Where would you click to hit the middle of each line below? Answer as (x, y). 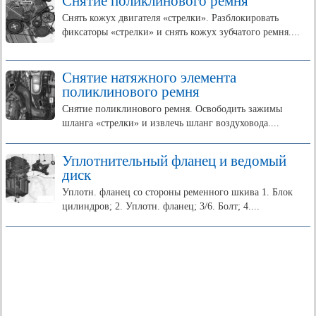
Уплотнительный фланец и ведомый (174, 161)
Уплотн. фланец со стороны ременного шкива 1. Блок (177, 192)
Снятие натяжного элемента (149, 78)
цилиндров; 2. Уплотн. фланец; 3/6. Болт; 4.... (161, 206)
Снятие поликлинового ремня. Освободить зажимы (172, 109)
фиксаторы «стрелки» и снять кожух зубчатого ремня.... (181, 32)
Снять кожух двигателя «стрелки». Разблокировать (170, 18)
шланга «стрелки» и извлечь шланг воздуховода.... (171, 123)
